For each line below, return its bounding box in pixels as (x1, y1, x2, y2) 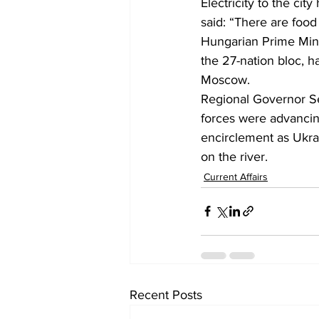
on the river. (201, 149, 268, 164)
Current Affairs (204, 170, 268, 182)
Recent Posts (130, 287, 202, 302)
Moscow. (201, 72, 253, 87)
